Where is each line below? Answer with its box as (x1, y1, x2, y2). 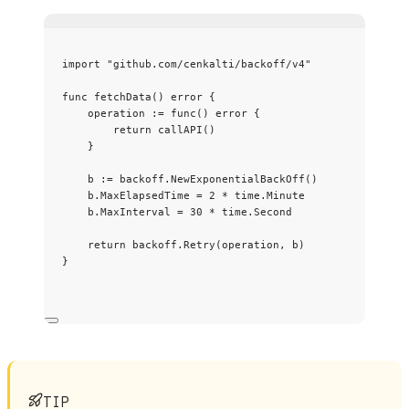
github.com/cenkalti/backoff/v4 (113, 57, 305, 70)
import (62, 57, 100, 70)
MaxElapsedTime (100, 188, 190, 202)
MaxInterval (100, 204, 171, 218)
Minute (267, 188, 305, 202)
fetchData (94, 89, 152, 103)
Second (254, 204, 292, 218)
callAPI (158, 122, 203, 136)
